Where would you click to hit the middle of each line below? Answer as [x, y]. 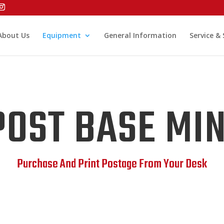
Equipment [61, 35]
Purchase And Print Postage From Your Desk [112, 164]
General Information [140, 35]
